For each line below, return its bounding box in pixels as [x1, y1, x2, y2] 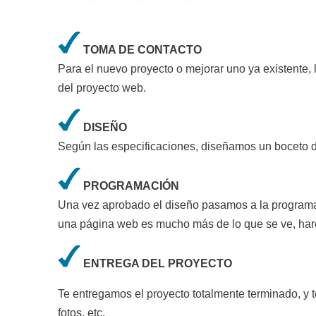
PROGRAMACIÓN [80, 180, 180, 193]
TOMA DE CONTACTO [80, 44, 202, 56]
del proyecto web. [58, 82, 147, 95]
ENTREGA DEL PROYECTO [80, 257, 233, 270]
